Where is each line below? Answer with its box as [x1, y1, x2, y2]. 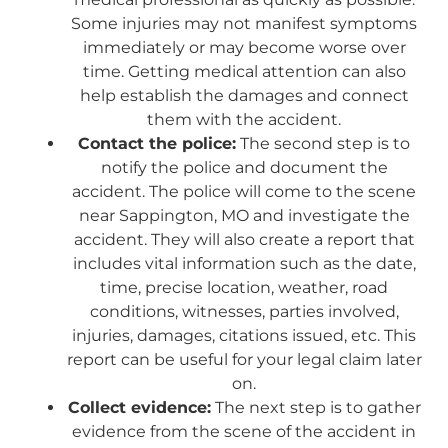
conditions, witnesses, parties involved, [89, 301, 399, 321]
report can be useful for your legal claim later [66, 349, 422, 369]
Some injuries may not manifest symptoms [71, 13, 417, 33]
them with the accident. [147, 109, 341, 129]
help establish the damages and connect [79, 85, 409, 105]
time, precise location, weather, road [100, 277, 388, 297]
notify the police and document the [100, 157, 388, 177]
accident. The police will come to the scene [72, 181, 416, 201]
